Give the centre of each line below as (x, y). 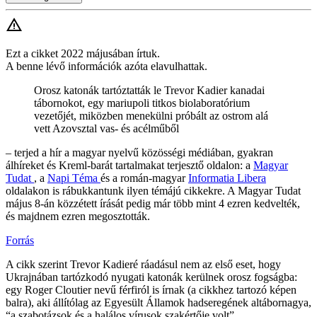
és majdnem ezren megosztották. (78, 217)
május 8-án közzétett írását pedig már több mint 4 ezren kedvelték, (153, 204)
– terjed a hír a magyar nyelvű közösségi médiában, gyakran (139, 153)
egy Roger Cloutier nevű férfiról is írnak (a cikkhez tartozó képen (151, 290)
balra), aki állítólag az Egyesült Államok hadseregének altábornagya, (158, 303)
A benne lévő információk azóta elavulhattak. (106, 67)
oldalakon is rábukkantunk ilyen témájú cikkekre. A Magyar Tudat (153, 191)
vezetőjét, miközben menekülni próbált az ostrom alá (151, 116)
